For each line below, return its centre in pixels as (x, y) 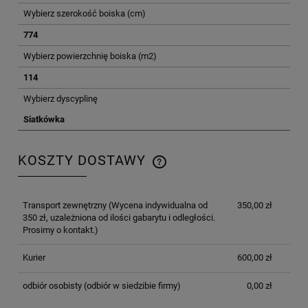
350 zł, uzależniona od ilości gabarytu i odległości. (119, 218)
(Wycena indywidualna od (157, 206)
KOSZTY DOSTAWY (84, 161)
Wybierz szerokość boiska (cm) (85, 13)
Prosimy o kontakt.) (60, 230)
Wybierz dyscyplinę (60, 98)
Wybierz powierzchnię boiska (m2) (90, 56)
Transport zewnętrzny (64, 206)
